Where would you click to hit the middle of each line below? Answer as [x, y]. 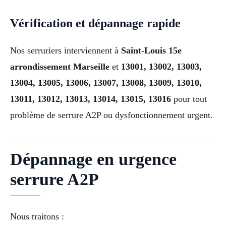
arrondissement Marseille [60, 66]
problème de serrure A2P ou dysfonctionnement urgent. [111, 115]
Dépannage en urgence [93, 159]
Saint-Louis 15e [151, 50]
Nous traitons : [37, 216]
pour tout [189, 99]
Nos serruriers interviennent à [66, 50]
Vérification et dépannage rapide [95, 23]
